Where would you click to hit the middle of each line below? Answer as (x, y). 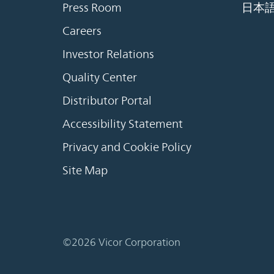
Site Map (85, 170)
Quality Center (100, 77)
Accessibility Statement (123, 124)
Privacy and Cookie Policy (127, 147)
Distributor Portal (107, 101)
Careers (82, 31)
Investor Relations (108, 54)
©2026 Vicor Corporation (121, 242)
